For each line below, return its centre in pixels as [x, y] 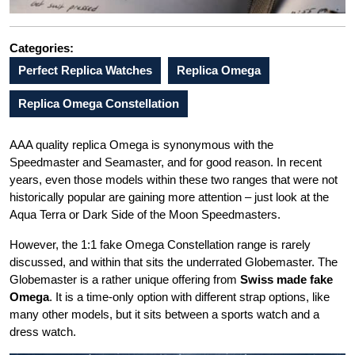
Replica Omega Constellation [99, 104]
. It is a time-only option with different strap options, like [189, 297]
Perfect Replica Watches [85, 71]
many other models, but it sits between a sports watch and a [164, 315]
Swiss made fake [286, 280]
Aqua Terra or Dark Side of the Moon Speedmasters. [145, 215]
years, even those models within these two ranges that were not [174, 180]
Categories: [42, 48]
